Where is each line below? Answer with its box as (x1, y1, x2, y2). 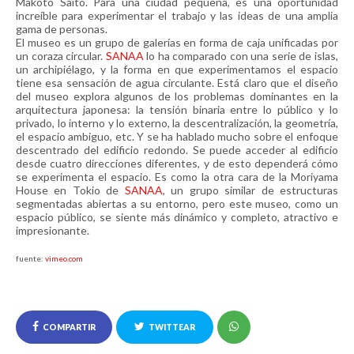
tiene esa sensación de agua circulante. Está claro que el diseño (16, 76, 338, 89)
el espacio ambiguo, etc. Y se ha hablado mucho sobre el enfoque (16, 130, 338, 143)
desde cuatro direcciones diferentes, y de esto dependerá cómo (16, 156, 338, 170)
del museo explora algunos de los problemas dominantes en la (16, 89, 338, 103)
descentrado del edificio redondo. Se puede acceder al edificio (16, 143, 338, 156)
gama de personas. (16, 22, 107, 36)
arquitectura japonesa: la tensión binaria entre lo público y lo (16, 103, 338, 116)
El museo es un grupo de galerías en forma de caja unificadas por (16, 36, 338, 49)
